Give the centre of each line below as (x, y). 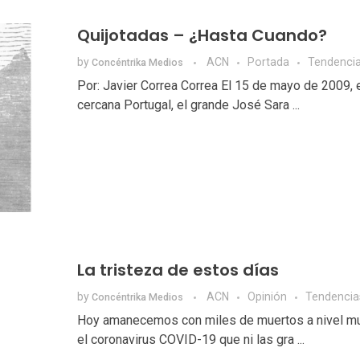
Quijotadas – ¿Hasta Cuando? (202, 36)
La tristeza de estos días (178, 270)
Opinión (267, 297)
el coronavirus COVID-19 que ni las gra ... (190, 340)
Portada (268, 62)
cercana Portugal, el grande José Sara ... (188, 105)
